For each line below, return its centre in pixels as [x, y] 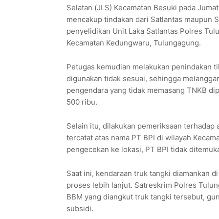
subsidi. [80, 208]
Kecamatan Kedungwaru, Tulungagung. [133, 43]
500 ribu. [82, 102]
